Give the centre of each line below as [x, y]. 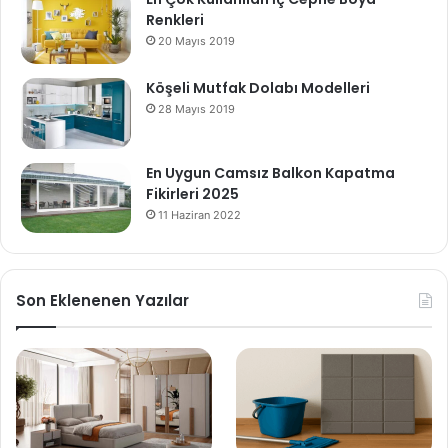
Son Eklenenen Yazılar [102, 300]
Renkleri [175, 20]
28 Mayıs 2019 [196, 109]
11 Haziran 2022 [199, 214]
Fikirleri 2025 [192, 193]
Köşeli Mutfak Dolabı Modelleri [258, 88]
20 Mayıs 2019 [196, 41]
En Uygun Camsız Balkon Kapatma [270, 172]
